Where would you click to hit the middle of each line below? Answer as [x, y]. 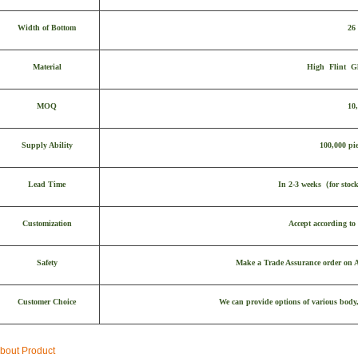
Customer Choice [47, 302]
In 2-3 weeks [300, 185]
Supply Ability [47, 145]
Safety [47, 263]
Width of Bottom [47, 28]
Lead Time [47, 185]
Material [47, 67]
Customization [47, 224]
